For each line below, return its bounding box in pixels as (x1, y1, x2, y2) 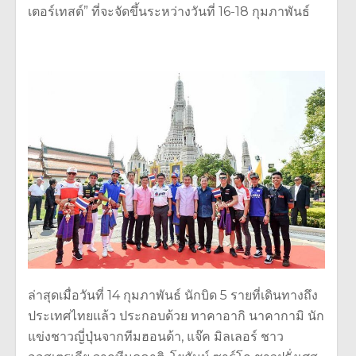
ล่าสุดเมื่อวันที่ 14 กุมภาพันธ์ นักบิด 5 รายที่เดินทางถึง (28, 287, 318, 303)
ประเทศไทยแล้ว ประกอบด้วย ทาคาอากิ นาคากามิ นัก (28, 308, 324, 323)
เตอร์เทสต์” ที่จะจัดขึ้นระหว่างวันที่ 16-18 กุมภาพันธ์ (28, 3, 310, 19)
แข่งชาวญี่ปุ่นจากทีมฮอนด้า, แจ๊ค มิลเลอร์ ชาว (28, 328, 284, 344)
